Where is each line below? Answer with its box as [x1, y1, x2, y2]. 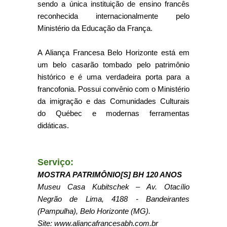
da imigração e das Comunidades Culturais [37, 97, 190, 105]
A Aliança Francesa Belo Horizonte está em [37, 48, 190, 57]
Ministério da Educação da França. [37, 24, 155, 32]
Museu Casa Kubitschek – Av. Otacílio [37, 182, 190, 191]
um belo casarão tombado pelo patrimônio [37, 60, 190, 69]
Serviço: [37, 157, 73, 167]
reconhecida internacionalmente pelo [37, 12, 190, 20]
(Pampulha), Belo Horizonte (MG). [37, 207, 153, 215]
